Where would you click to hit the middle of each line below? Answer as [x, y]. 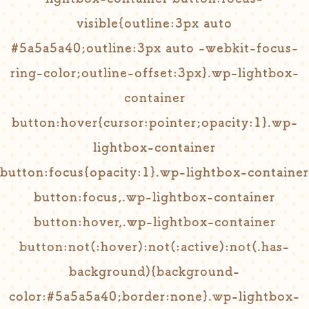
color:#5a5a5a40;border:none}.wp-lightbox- [154, 296]
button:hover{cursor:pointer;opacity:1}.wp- [154, 122]
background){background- [154, 271]
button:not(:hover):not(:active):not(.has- [154, 246]
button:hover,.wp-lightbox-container [154, 221]
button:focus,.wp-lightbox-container [154, 197]
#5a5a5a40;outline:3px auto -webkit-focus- [154, 48]
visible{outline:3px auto [154, 23]
